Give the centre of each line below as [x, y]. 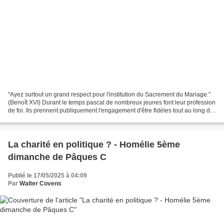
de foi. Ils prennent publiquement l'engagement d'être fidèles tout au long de [111, 110]
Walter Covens [40, 183]
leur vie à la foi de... [34, 118]
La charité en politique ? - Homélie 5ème [94, 144]
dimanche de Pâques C [57, 157]
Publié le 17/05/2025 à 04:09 [47, 175]
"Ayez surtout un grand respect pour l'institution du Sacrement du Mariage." [109, 94]
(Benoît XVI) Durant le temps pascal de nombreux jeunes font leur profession [112, 102]
